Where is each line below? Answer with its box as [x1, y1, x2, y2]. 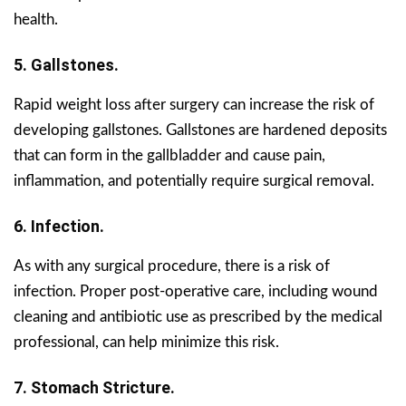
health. [14, 12, 58, 28]
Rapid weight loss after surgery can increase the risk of [14, 97, 374, 113]
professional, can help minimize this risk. [14, 334, 279, 351]
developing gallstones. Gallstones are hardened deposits [14, 122, 387, 139]
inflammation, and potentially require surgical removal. [14, 173, 374, 189]
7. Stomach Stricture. [14, 378, 175, 398]
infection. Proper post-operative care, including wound [14, 284, 378, 300]
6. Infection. [14, 217, 104, 237]
